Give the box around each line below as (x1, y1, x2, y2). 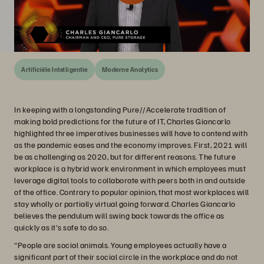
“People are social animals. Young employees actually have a (14, 240, 227, 250)
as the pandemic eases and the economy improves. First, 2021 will (14, 140, 247, 150)
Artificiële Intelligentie (21, 65, 88, 73)
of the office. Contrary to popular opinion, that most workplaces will (14, 187, 249, 197)
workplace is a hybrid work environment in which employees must (14, 163, 246, 173)
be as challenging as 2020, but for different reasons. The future (14, 151, 236, 161)
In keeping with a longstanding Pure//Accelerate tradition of (14, 104, 226, 114)
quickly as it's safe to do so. (14, 222, 108, 232)
